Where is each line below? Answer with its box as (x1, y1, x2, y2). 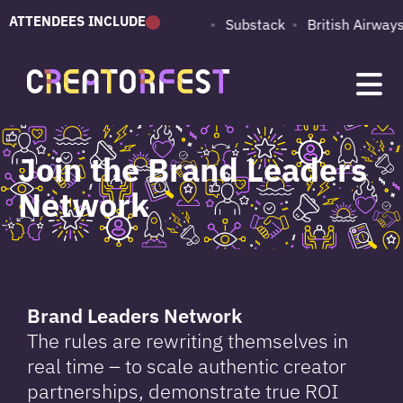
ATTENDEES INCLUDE (9, 11, 146, 30)
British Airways (293, 15, 391, 33)
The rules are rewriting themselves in (27, 327, 348, 354)
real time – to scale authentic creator (27, 353, 346, 379)
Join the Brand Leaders (18, 148, 367, 191)
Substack (211, 15, 272, 33)
